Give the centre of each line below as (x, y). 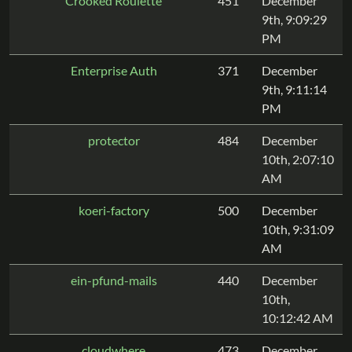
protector (114, 140)
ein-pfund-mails (114, 280)
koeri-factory (114, 210)
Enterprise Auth (114, 70)
